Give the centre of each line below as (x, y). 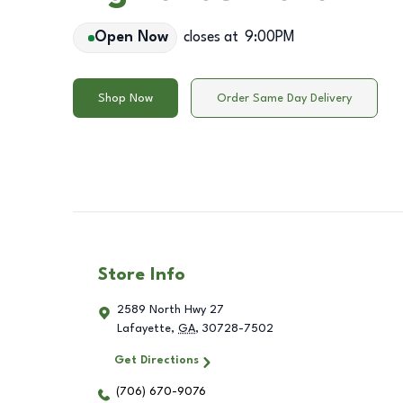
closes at (210, 38)
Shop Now (125, 98)
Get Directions (156, 361)
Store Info (142, 276)
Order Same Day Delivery (284, 98)
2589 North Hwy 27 (170, 310)
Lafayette (144, 329)
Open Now (131, 38)
